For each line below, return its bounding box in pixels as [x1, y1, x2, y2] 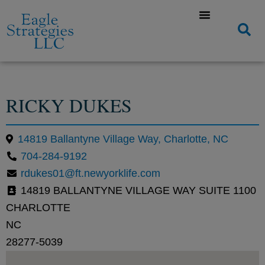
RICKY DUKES [6, 92, 132, 118]
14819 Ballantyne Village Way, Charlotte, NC [18, 132, 228, 145]
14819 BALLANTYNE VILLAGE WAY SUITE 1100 [18, 184, 256, 196]
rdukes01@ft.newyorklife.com [21, 167, 160, 179]
